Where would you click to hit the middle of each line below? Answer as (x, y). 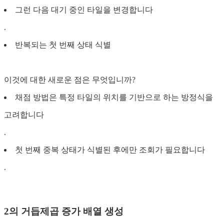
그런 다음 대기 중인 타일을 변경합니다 (84, 9)
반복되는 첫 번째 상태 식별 (63, 44)
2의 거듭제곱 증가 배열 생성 (64, 211)
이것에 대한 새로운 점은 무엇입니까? (70, 79)
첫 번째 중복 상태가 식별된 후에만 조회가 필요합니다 (110, 149)
